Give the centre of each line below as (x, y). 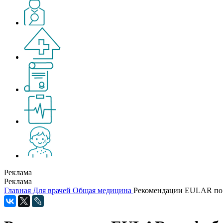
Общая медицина (102, 190)
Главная (17, 190)
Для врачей (52, 190)
